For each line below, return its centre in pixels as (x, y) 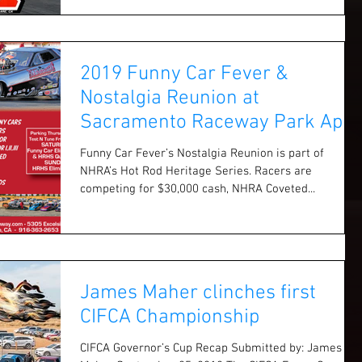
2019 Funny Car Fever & (184, 75)
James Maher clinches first (198, 294)
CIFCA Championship (170, 318)
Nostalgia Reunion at (170, 99)
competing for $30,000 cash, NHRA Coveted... (198, 189)
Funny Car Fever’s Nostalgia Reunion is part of (202, 154)
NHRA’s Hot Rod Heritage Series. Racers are (167, 172)
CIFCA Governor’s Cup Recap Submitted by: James (156, 349)
